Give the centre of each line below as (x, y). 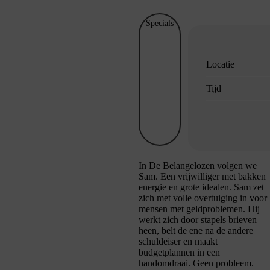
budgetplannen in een (179, 253)
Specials (160, 24)
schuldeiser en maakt (178, 242)
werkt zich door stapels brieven (198, 220)
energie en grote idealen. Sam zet (201, 187)
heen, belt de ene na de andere (196, 231)
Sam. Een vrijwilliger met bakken (202, 177)
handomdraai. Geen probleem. (196, 263)
